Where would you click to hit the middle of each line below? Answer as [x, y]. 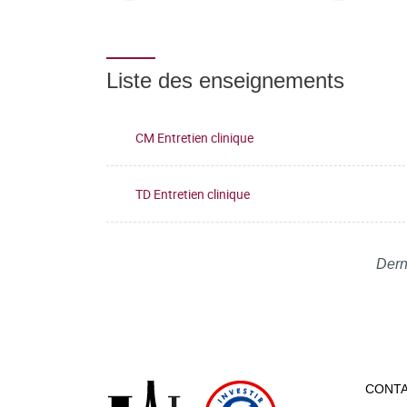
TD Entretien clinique [193, 194]
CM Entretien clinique [194, 137]
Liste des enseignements [225, 80]
